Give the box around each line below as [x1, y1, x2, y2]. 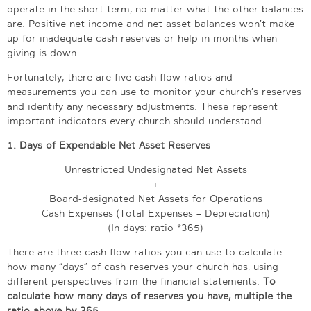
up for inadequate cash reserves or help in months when [7, 31, 277, 44]
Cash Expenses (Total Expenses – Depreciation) [42, 206, 269, 219]
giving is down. [7, 46, 79, 59]
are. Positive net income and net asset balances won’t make [7, 17, 294, 30]
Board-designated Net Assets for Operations [49, 192, 262, 205]
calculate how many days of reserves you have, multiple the [7, 289, 292, 302]
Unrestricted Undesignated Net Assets [64, 162, 247, 176]
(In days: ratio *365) [108, 221, 203, 234]
